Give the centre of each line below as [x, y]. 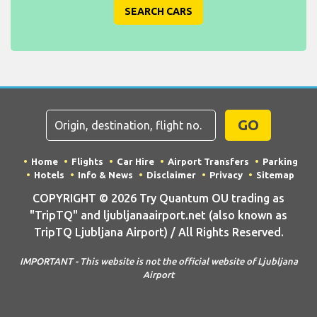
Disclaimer [171, 175]
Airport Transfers [208, 162]
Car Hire [135, 162]
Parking [280, 162]
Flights [87, 162]
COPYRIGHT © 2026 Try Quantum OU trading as [158, 198]
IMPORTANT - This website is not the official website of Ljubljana [158, 261]
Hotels [49, 175]
